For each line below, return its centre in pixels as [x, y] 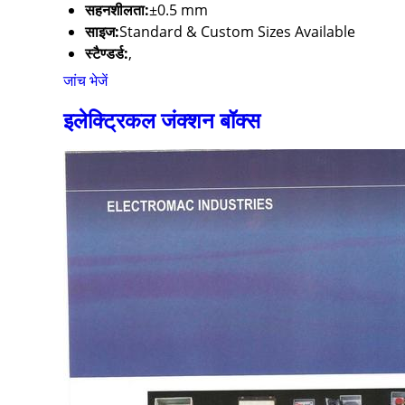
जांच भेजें [85, 81]
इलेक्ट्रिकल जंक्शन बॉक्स [162, 120]
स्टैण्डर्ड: [107, 54]
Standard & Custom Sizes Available [237, 32]
